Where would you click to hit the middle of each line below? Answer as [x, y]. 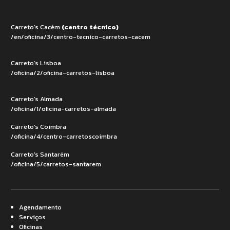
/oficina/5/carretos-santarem [56, 164]
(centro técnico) [90, 27]
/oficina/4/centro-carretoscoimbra [64, 136]
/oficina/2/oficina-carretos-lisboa [63, 72]
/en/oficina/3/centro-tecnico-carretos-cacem [81, 36]
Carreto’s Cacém [36, 27]
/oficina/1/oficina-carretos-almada [63, 108]
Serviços [32, 217]
